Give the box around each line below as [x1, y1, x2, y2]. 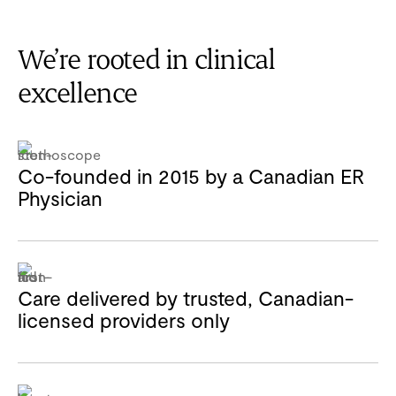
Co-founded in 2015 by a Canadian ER [18, 163, 364, 188]
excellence [18, 79, 137, 110]
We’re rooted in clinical [18, 45, 275, 77]
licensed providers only [18, 307, 230, 332]
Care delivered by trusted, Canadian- [18, 285, 354, 310]
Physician [18, 185, 103, 210]
